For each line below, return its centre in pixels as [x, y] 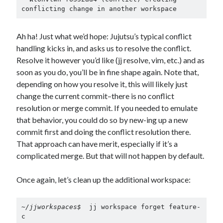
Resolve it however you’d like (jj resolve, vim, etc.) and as [111, 60]
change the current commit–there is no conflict [96, 96]
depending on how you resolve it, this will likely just [102, 84]
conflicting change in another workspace [99, 8]
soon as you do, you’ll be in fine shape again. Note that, [108, 72]
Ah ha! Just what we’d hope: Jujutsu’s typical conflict [104, 36]
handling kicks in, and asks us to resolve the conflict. [104, 48]
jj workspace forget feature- [143, 207]
